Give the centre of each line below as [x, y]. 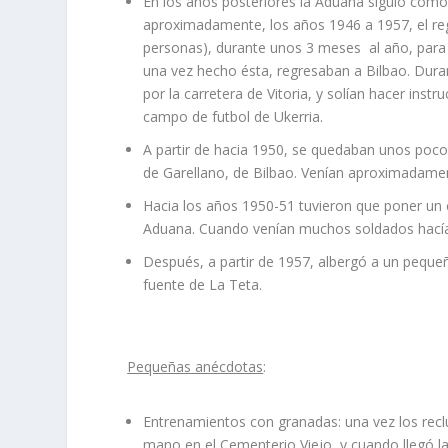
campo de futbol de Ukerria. [233, 117]
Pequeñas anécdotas [195, 366]
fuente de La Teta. [203, 284]
